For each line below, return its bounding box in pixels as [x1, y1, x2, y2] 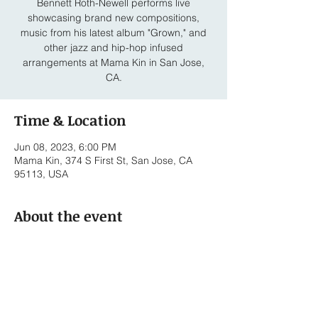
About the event [14, 206, 123, 226]
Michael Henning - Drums [14, 267, 130, 280]
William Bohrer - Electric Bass [14, 252, 147, 265]
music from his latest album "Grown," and [21, 26, 207, 39]
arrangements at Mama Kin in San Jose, [23, 56, 204, 69]
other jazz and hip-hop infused [44, 41, 183, 54]
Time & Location [14, 110, 126, 130]
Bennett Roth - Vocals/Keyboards [14, 237, 165, 250]
